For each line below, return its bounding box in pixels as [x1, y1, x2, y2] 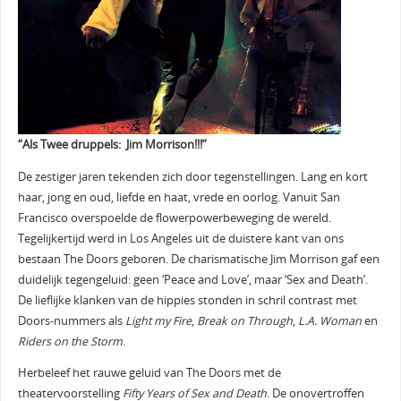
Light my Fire [124, 312, 192, 328]
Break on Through [196, 312, 293, 328]
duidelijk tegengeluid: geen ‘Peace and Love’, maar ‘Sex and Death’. [17, 271, 368, 287]
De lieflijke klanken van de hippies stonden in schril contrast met [17, 292, 357, 308]
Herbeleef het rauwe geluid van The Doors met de [17, 365, 281, 381]
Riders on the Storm [17, 333, 123, 349]
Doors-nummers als [17, 312, 125, 328]
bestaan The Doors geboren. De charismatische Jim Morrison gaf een [17, 251, 380, 267]
